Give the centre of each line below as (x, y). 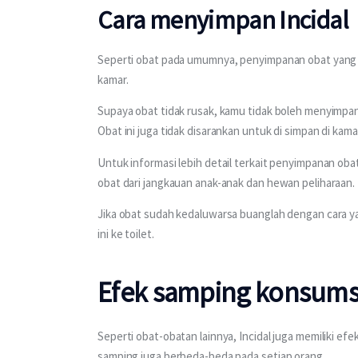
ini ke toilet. (126, 233)
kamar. (114, 80)
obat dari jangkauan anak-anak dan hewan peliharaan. (227, 182)
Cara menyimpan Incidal (223, 20)
